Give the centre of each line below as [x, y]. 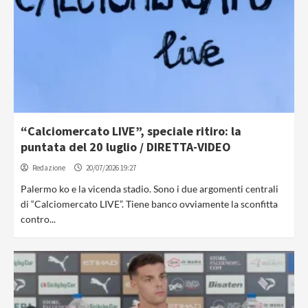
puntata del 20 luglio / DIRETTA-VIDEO [126, 147]
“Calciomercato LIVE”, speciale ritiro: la [131, 131]
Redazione [49, 168]
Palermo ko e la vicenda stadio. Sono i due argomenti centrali [150, 189]
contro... [38, 219]
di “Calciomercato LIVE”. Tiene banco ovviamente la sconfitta [149, 204]
